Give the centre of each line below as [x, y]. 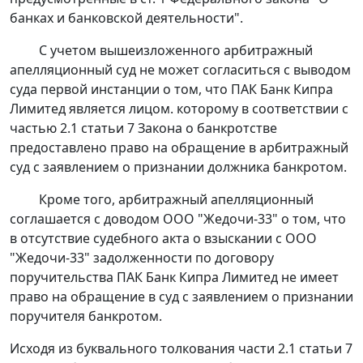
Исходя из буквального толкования [124, 349]
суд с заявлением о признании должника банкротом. [178, 167]
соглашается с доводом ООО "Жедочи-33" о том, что [178, 219]
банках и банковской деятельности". [126, 18]
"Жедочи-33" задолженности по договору [142, 258]
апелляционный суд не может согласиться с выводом [180, 70]
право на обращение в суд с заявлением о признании [181, 297]
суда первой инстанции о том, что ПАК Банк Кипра [171, 90]
